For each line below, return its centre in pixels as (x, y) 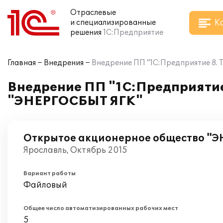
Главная (22, 63)
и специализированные (113, 23)
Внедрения (64, 63)
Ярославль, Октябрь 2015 (75, 150)
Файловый (45, 185)
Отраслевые (93, 13)
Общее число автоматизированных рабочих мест (101, 208)
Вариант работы (50, 173)
